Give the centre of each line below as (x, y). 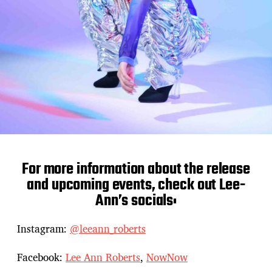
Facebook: (41, 257)
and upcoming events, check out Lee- (136, 185)
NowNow (167, 257)
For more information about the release (136, 170)
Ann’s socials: (136, 201)
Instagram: (43, 229)
